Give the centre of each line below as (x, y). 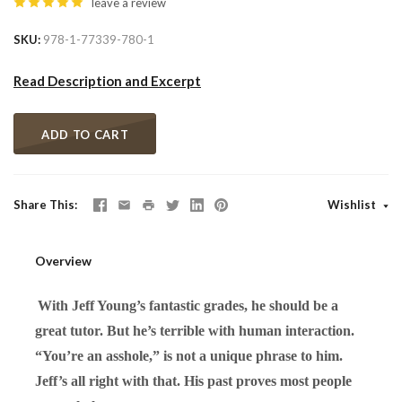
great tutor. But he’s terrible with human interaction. (195, 330)
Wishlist (353, 204)
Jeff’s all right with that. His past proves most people (193, 380)
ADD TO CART (85, 134)
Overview (63, 260)
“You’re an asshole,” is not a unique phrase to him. (189, 355)
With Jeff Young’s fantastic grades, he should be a (188, 305)
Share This (44, 204)
